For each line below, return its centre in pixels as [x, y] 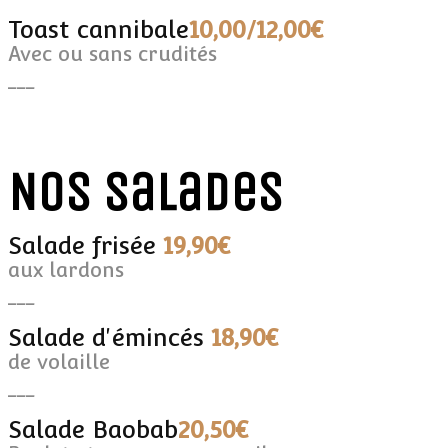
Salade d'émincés [109, 337]
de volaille [59, 361]
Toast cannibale [98, 29]
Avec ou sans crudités [112, 53]
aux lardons [66, 269]
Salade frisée [85, 245]
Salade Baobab [93, 429]
